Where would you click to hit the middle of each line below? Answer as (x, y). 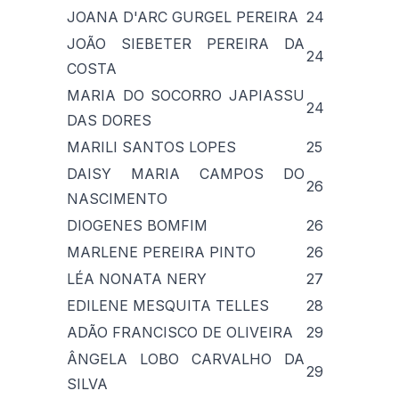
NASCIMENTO (117, 198)
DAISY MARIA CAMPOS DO (186, 173)
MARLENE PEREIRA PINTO (161, 252)
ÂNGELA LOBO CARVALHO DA (186, 358)
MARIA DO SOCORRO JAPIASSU (186, 95)
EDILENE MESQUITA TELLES (168, 305)
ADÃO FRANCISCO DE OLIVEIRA (180, 332)
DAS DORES (109, 120)
